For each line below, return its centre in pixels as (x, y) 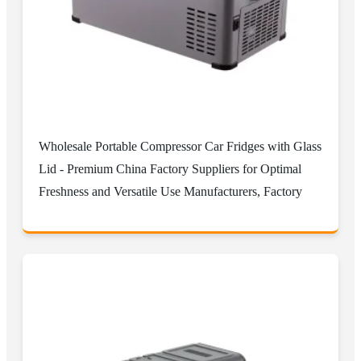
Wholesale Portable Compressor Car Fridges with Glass (180, 147)
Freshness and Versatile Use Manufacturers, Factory (170, 192)
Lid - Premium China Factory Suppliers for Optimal (170, 169)
